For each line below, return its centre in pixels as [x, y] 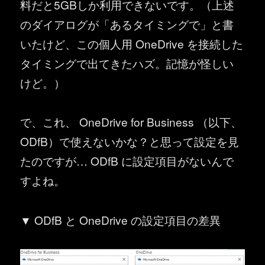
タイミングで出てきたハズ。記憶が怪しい [127, 63]
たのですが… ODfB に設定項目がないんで [127, 161]
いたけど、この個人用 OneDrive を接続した [132, 43]
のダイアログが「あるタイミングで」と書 [127, 24]
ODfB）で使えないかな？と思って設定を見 [130, 141]
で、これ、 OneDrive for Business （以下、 [131, 122]
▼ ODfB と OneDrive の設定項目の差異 [121, 219]
